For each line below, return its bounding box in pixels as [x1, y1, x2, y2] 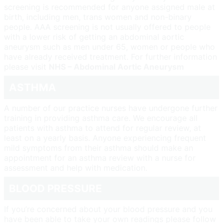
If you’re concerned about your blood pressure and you [4, 204, 213, 214]
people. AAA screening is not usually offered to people [4, 21, 211, 32]
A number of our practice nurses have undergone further [4, 103, 218, 113]
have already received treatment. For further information [4, 51, 217, 62]
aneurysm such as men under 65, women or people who [4, 41, 215, 52]
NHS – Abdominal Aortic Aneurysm [49, 61, 184, 72]
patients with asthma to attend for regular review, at [4, 122, 201, 133]
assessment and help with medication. [4, 162, 147, 173]
